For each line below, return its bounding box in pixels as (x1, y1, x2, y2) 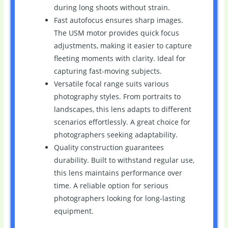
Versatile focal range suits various (53, 79, 169, 89)
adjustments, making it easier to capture (53, 41, 192, 51)
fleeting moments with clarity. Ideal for (53, 53, 186, 64)
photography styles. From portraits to (53, 92, 181, 102)
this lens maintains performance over (53, 168, 182, 178)
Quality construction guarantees (53, 142, 164, 153)
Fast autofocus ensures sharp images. (53, 15, 183, 25)
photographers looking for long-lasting (53, 193, 185, 204)
